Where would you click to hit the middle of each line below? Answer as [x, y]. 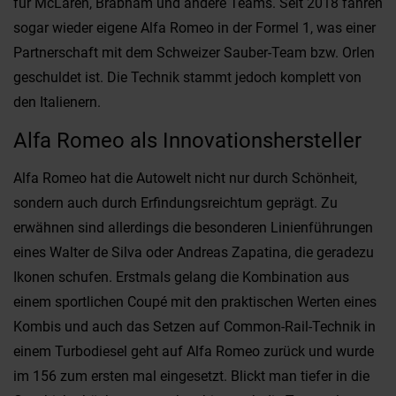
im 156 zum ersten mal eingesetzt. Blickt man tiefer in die [191, 376]
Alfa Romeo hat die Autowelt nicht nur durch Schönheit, [185, 178]
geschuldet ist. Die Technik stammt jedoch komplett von [187, 77]
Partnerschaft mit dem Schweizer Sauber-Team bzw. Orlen [194, 53]
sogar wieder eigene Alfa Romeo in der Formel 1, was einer [194, 28]
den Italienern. [57, 102]
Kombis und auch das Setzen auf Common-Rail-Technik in [194, 327]
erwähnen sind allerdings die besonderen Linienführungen [193, 228]
